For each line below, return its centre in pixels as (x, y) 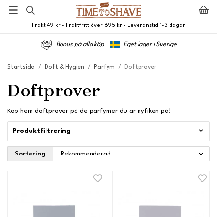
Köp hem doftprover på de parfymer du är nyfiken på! (89, 111)
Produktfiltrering (42, 131)
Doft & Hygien (64, 67)
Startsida (21, 67)
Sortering (30, 154)
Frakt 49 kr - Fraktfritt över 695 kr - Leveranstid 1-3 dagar (108, 25)
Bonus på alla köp (83, 45)
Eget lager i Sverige (150, 45)
